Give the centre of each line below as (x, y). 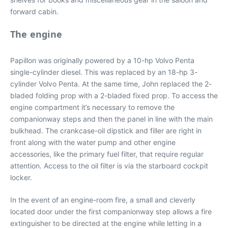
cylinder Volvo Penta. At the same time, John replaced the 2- (111, 83)
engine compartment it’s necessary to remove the (92, 107)
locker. (21, 177)
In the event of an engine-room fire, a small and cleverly (103, 199)
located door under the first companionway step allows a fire (111, 211)
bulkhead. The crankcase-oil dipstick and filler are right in (106, 130)
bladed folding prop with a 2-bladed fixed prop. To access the (114, 95)
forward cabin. (34, 11)
